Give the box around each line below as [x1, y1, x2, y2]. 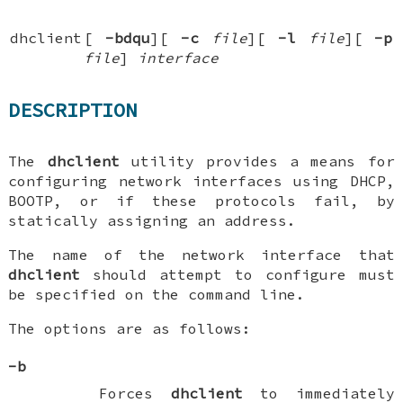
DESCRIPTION [8, 97, 138, 123]
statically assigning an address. [8, 210, 297, 229]
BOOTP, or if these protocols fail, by [8, 191, 395, 210]
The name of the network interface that [8, 245, 395, 264]
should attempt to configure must [80, 264, 395, 283]
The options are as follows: [8, 318, 252, 337]
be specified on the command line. [8, 284, 306, 303]
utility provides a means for [119, 151, 395, 170]
